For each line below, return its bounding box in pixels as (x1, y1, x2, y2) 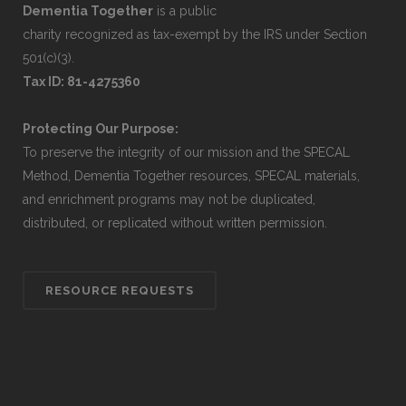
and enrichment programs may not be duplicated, (23, 191, 315, 207)
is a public (153, 3, 217, 18)
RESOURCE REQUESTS (45, 283, 194, 297)
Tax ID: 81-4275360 (23, 73, 140, 89)
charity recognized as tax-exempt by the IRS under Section (23, 26, 367, 42)
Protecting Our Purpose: (23, 121, 179, 136)
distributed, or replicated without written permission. (23, 215, 327, 230)
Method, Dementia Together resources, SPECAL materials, (23, 168, 360, 183)
